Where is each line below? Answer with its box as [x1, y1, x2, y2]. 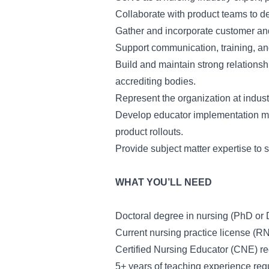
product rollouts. [115, 127, 183, 137]
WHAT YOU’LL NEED [115, 177, 212, 187]
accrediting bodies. [115, 76, 196, 86]
